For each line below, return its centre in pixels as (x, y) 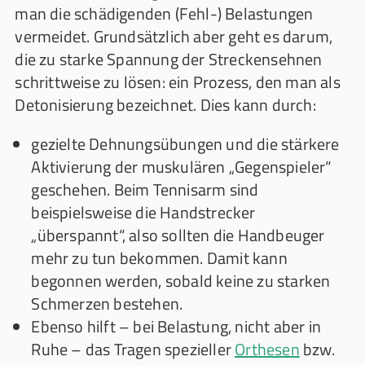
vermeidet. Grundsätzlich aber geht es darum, (174, 36)
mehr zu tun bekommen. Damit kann (159, 258)
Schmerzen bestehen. (107, 303)
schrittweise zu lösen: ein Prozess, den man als (178, 82)
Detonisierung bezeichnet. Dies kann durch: (165, 105)
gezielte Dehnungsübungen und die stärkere (185, 144)
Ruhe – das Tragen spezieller (133, 349)
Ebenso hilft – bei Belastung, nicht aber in (176, 326)
